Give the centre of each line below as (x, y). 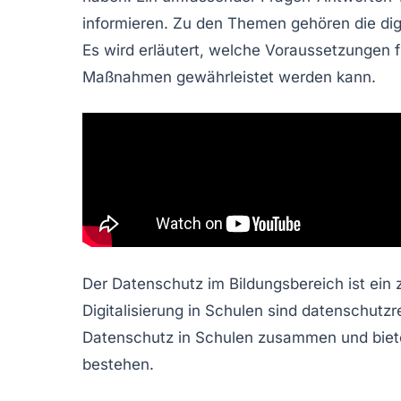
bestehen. (118, 364)
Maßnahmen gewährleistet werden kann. (229, 77)
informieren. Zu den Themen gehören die (231, 23)
